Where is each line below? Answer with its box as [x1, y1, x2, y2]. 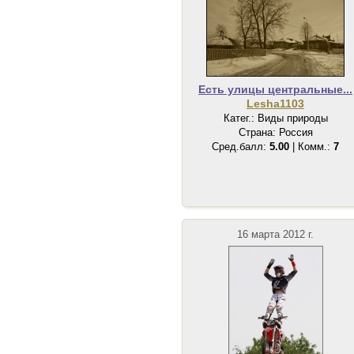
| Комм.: [289, 141, 333, 153]
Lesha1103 [247, 97, 304, 110]
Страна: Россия [238, 126, 313, 138]
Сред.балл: [212, 141, 269, 153]
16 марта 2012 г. [237, 228, 314, 240]
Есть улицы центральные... [198, 83, 352, 96]
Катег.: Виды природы [223, 112, 328, 124]
